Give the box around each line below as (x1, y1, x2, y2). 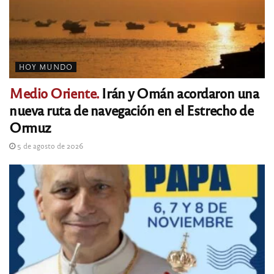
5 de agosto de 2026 (15, 141, 83, 151)
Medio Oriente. (9, 84, 99, 102)
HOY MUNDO (19, 62, 73, 72)
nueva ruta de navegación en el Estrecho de (9, 101, 254, 119)
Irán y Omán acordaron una (98, 84, 259, 102)
